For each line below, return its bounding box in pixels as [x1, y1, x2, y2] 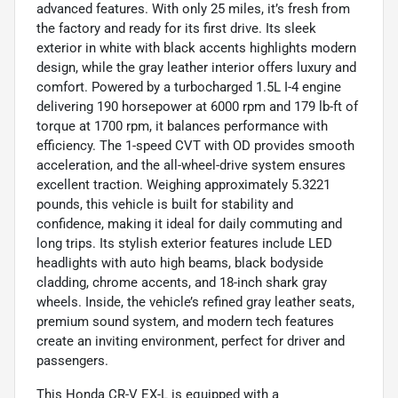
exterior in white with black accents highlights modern [36, 39, 356, 56]
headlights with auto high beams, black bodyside [36, 254, 323, 271]
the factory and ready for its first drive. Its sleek [36, 20, 316, 36]
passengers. [36, 352, 108, 369]
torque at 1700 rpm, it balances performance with [36, 117, 328, 134]
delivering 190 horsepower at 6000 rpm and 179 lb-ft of [36, 98, 358, 115]
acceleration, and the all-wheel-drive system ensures [36, 156, 346, 173]
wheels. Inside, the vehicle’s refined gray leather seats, [36, 293, 354, 310]
